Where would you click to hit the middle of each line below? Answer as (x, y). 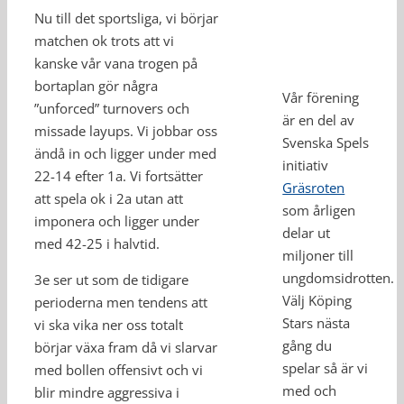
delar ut (307, 233)
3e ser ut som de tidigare (111, 280)
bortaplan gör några (96, 86)
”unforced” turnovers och (112, 108)
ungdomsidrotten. (339, 278)
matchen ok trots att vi (104, 41)
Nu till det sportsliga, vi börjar (126, 18)
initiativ (306, 165)
